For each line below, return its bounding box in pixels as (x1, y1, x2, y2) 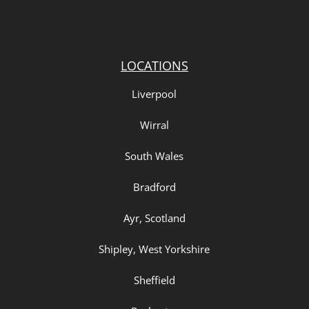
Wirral (139, 117, 169, 132)
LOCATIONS (120, 57, 188, 74)
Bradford (132, 179, 176, 194)
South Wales (125, 148, 184, 163)
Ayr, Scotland (123, 210, 186, 225)
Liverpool (132, 86, 177, 101)
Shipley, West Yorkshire (99, 241, 210, 256)
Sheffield (133, 272, 175, 287)
